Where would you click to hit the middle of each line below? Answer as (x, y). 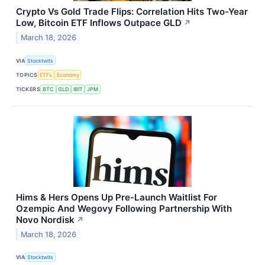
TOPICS (27, 75)
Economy (68, 75)
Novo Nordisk (45, 219)
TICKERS (28, 89)
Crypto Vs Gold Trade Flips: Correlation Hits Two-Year (132, 12)
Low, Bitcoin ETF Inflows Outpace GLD (99, 23)
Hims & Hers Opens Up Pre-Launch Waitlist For (117, 197)
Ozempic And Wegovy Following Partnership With (124, 208)
